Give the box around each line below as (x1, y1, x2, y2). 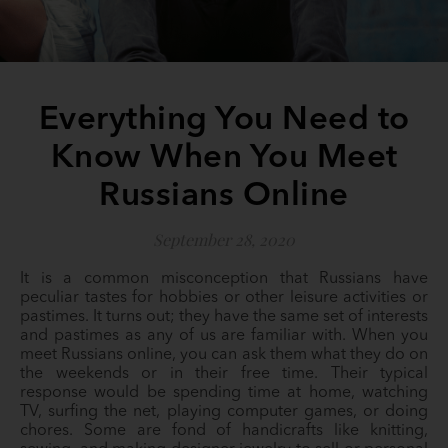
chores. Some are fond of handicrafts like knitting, (20, 423, 428, 439)
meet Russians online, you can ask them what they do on (20, 347, 428, 363)
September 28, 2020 (153, 229, 295, 250)
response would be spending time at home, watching (20, 385, 428, 401)
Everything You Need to (38, 104, 410, 137)
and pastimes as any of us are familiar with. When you (20, 328, 428, 344)
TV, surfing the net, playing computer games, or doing (20, 404, 428, 420)
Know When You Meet (50, 142, 398, 175)
